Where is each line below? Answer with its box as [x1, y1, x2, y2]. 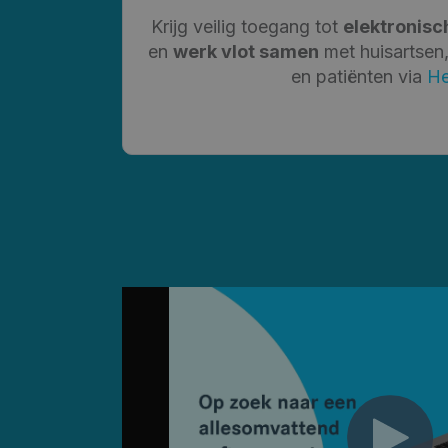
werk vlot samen [172, 40, 319, 62]
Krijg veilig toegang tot [150, 15, 343, 37]
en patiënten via [291, 65, 428, 87]
